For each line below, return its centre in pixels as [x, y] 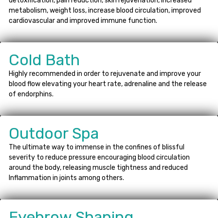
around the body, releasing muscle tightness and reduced [98, 167]
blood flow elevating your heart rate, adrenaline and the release [108, 84]
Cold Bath [44, 60]
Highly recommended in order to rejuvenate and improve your [105, 73]
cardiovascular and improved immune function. [83, 20]
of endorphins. [31, 94]
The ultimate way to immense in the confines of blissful [97, 147]
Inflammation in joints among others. [66, 178]
